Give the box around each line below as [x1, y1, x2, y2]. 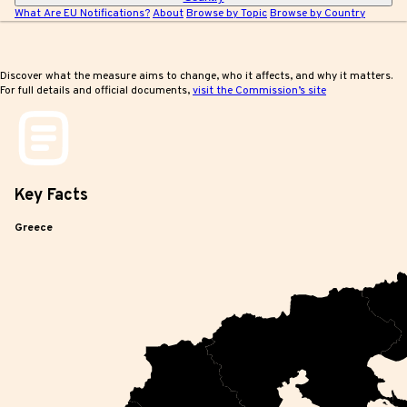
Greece [15, 220, 53, 235]
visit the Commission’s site [193, 83, 326, 98]
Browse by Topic [186, 6, 267, 21]
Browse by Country [270, 6, 365, 21]
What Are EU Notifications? [15, 6, 150, 21]
